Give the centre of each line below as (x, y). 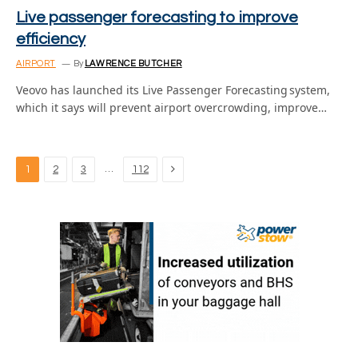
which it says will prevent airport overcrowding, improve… (171, 107)
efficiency (51, 39)
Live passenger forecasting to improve (157, 18)
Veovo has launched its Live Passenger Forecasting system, (173, 90)
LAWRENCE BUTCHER (133, 64)
